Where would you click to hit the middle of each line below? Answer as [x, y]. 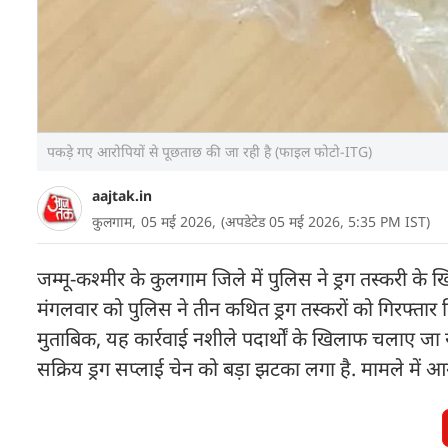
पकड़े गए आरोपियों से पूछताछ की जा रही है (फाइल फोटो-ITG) [209, 151]
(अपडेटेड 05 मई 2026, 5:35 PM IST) [325, 221]
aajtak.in [122, 195]
